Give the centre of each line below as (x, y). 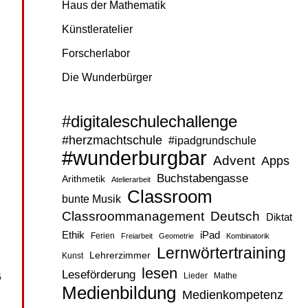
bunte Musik (91, 199)
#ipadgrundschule (212, 140)
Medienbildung (119, 293)
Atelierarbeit (131, 179)
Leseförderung (98, 274)
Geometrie (176, 235)
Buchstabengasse (202, 178)
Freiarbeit (136, 235)
